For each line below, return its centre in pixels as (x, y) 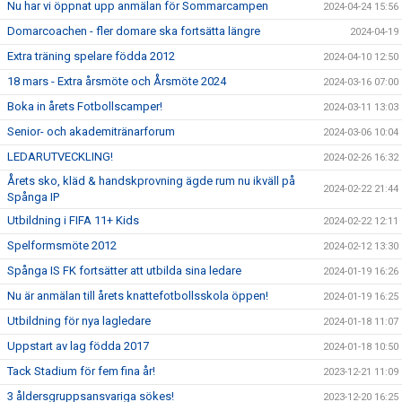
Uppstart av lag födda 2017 (78, 346)
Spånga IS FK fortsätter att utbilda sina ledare (124, 271)
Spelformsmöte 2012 (62, 245)
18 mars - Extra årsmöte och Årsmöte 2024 (117, 81)
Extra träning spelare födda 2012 (91, 56)
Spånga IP (33, 197)
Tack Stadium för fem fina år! (81, 371)
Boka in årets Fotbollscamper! (85, 106)
